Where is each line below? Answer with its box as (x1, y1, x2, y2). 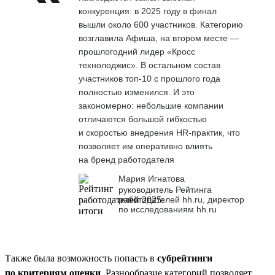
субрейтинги (157, 252, 212, 263)
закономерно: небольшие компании (79, 100, 223, 110)
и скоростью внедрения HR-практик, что (79, 127, 240, 137)
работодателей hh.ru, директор (118, 194, 244, 204)
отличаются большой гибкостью (79, 114, 207, 124)
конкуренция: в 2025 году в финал (79, 6, 217, 16)
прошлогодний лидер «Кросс (79, 46, 195, 56)
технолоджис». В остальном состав (79, 60, 220, 70)
